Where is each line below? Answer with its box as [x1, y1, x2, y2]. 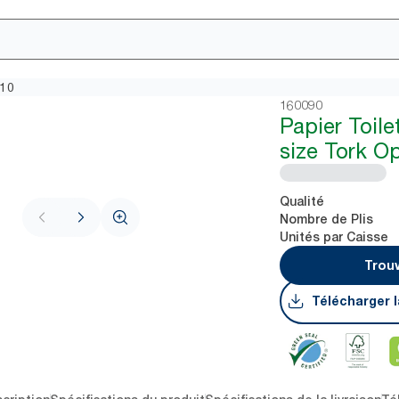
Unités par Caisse [280, 230, 389, 244]
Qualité [280, 194, 325, 208]
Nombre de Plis [280, 212, 374, 226]
